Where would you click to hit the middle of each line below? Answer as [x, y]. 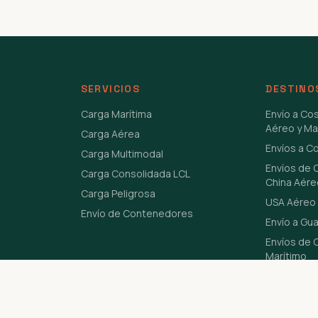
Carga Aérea [110, 134]
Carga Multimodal [122, 154]
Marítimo [286, 256]
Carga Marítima [116, 114]
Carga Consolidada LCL [135, 174]
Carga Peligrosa [118, 194]
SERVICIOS [110, 89]
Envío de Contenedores [137, 214]
